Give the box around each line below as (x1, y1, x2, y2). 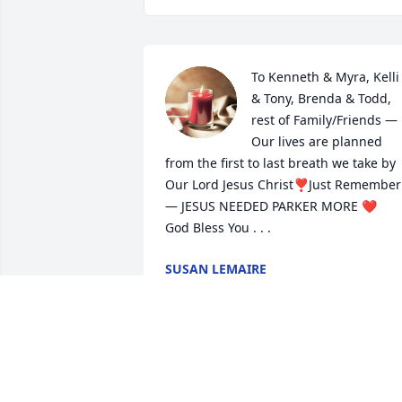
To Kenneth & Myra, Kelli (251, 68, 399, 86)
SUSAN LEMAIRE (165, 260, 267, 278)
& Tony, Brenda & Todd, (251, 90, 391, 108)
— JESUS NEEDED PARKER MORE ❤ (165, 197, 380, 215)
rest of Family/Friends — (251, 111, 398, 129)
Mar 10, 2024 (165, 278, 243, 296)
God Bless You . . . (165, 219, 271, 237)
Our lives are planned (251, 133, 382, 151)
